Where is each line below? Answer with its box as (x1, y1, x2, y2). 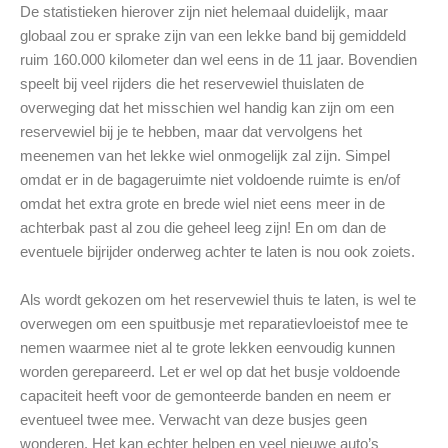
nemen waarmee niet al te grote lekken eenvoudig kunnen (20, 340, 395, 356)
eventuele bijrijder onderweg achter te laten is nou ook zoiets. (20, 244, 415, 260)
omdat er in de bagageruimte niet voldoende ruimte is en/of (20, 172, 400, 188)
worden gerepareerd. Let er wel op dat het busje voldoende (20, 364, 400, 380)
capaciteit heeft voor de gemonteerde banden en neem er (20, 388, 391, 404)
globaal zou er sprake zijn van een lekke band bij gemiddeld (20, 28, 406, 44)
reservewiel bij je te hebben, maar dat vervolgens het (20, 124, 362, 140)
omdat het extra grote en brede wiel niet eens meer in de (20, 196, 385, 212)
